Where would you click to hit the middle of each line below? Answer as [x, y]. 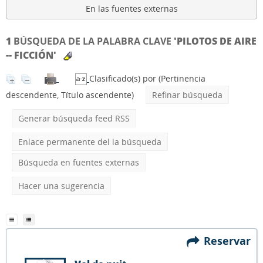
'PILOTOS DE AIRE [215, 41]
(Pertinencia [182, 78]
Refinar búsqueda [187, 95]
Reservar [230, 240]
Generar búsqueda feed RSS [74, 118]
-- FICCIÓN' [31, 55]
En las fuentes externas [131, 9]
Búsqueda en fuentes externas [79, 162]
